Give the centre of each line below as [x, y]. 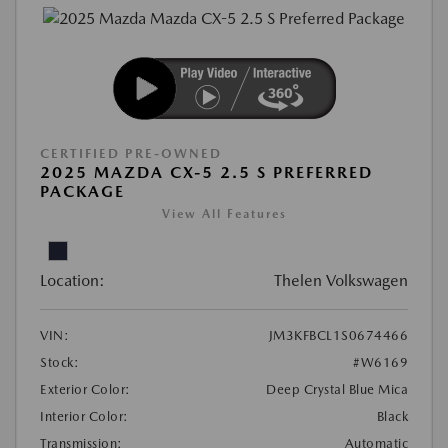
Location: [72, 281]
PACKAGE [82, 192]
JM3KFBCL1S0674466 [338, 336]
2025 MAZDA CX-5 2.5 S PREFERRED [206, 173]
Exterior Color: [85, 390]
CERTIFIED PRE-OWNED [131, 154]
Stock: [59, 363]
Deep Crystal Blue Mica [337, 390]
